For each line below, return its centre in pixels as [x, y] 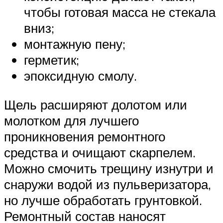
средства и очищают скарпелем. [100, 152]
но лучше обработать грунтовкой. [103, 200]
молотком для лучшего [71, 120]
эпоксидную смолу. [80, 75]
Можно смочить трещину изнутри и [109, 168]
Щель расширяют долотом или [96, 104]
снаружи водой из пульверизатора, [108, 184]
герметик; [52, 59]
